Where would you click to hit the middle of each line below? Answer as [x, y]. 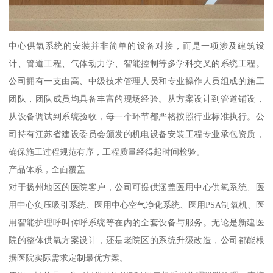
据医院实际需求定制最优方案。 [69, 257]
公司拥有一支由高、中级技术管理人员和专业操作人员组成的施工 [136, 81]
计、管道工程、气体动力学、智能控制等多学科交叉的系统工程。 [136, 63]
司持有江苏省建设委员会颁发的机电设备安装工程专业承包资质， [136, 134]
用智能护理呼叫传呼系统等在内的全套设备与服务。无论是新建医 [136, 222]
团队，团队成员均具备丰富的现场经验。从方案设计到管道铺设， [136, 98]
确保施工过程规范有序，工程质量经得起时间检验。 [107, 151]
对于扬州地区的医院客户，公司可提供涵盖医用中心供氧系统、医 [136, 187]
